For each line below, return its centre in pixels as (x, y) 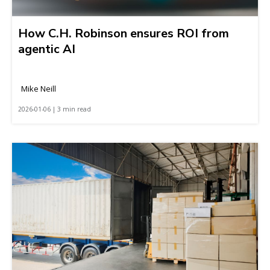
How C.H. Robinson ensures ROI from (124, 33)
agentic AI (47, 49)
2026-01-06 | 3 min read (55, 109)
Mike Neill (39, 88)
